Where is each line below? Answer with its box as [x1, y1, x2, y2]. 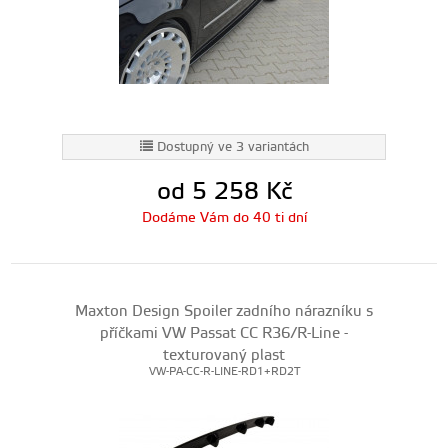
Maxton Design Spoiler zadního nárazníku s [75, 302, 373, 321]
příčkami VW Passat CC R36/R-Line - [100, 324, 348, 343]
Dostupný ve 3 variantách [156, 139, 309, 155]
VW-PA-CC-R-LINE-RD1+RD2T [148, 365, 300, 379]
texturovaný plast [163, 346, 285, 365]
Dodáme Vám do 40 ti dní [141, 209, 307, 227]
